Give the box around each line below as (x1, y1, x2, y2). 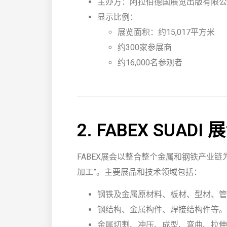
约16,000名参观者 (118, 57, 182, 67)
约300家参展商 (118, 42, 172, 52)
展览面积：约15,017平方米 (118, 27, 215, 37)
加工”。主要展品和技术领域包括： (77, 167, 202, 177)
